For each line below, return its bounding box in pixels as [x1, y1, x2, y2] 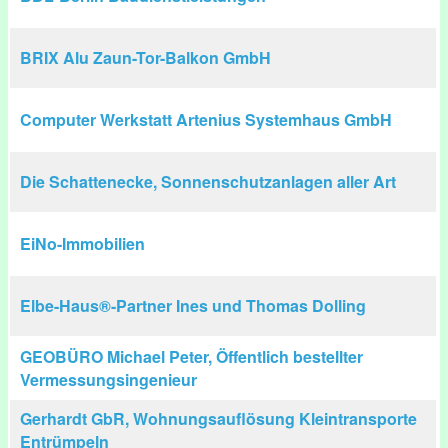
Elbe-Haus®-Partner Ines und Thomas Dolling [20, 294, 366, 317]
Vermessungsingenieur [20, 368, 197, 391]
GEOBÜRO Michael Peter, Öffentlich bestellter [20, 345, 363, 368]
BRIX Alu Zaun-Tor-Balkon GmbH [20, 46, 271, 69]
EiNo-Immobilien [20, 232, 145, 255]
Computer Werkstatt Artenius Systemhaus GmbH [20, 108, 392, 131]
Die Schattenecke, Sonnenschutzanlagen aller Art [20, 170, 396, 193]
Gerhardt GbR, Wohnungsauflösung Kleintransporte [20, 407, 417, 430]
